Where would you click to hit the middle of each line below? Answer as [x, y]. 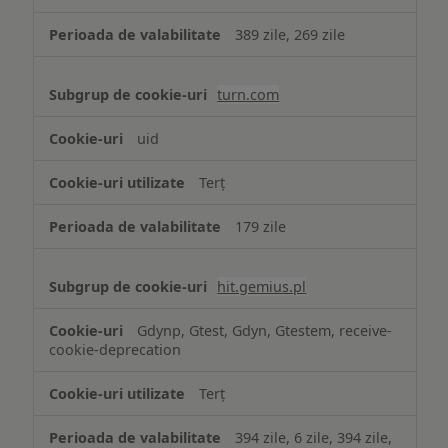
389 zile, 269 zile [290, 34]
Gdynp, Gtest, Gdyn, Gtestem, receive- [265, 330]
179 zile [261, 226]
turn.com [248, 94]
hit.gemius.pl [262, 286]
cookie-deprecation [115, 349]
